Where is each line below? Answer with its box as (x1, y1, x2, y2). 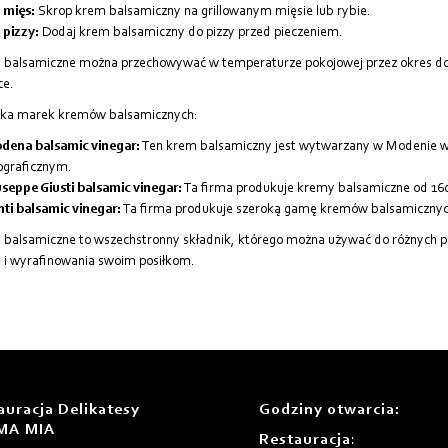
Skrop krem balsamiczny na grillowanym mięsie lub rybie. (34, 5, 371, 20)
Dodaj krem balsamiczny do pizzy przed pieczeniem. (38, 26, 343, 41)
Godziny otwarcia (258, 402, 395, 419)
